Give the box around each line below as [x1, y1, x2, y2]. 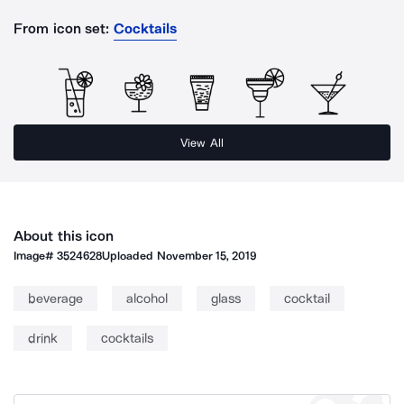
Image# [14, 249, 58, 262]
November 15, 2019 [156, 249, 257, 262]
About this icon [14, 227, 115, 244]
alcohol [126, 290, 168, 307]
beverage [28, 290, 83, 307]
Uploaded [102, 249, 157, 262]
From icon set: [14, 20, 110, 37]
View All [180, 135, 224, 150]
